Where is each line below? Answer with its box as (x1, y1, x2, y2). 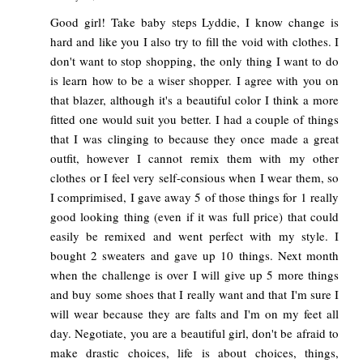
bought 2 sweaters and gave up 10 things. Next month (50, 247, 339, 264)
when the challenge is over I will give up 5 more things (50, 267, 339, 284)
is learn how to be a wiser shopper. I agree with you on (50, 72, 339, 89)
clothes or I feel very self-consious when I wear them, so (50, 169, 339, 186)
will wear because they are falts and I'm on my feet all (50, 305, 339, 322)
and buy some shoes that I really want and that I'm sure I (50, 286, 339, 303)
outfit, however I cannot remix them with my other (50, 150, 339, 167)
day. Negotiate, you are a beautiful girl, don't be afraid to (50, 325, 339, 342)
